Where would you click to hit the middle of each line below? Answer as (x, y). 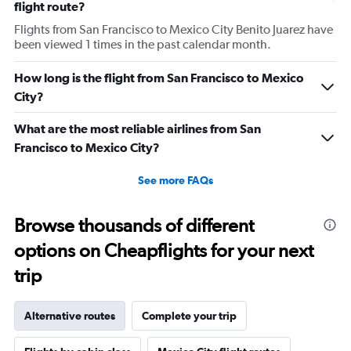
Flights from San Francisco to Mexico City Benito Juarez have (174, 30)
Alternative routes (70, 316)
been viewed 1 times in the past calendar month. (143, 45)
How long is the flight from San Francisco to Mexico (159, 78)
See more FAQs (175, 181)
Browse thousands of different (134, 226)
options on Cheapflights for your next (164, 251)
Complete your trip (189, 316)
